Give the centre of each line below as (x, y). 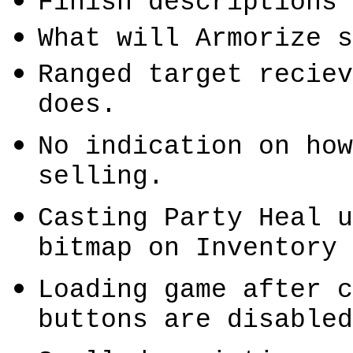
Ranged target (148, 75)
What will (117, 39)
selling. (101, 179)
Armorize (258, 39)
